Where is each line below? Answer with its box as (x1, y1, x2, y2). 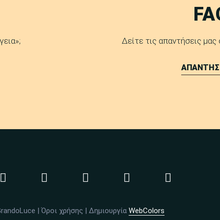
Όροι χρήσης (41, 206, 83, 215)
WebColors (128, 206, 165, 215)
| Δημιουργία (82, 206, 129, 215)
